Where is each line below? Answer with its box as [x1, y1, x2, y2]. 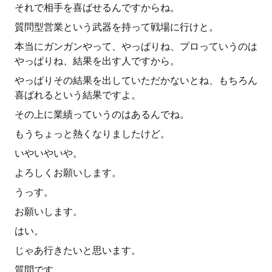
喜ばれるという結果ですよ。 [15, 89, 141, 101]
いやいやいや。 [15, 148, 83, 159]
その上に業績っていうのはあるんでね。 [15, 109, 189, 120]
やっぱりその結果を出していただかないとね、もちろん [15, 75, 257, 86]
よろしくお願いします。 [15, 167, 121, 178]
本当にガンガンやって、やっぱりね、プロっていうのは [15, 41, 257, 52]
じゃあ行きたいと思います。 [15, 245, 141, 256]
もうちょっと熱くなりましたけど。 [15, 128, 170, 140]
